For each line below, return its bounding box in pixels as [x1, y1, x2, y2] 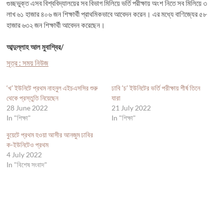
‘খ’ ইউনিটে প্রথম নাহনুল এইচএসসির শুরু [6, 83, 98, 92]
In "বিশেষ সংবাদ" [6, 160, 48, 169]
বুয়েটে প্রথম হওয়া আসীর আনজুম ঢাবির [6, 130, 94, 139]
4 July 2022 [6, 150, 42, 159]
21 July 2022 [111, 103, 151, 112]
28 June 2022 [6, 103, 48, 112]
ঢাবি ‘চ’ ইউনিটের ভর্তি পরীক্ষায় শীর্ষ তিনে [111, 83, 200, 92]
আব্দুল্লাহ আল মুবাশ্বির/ [6, 42, 64, 51]
